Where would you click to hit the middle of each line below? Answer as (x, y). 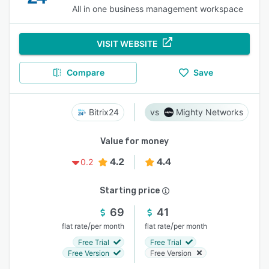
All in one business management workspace (158, 9)
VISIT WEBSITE (127, 44)
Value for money (134, 141)
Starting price (130, 191)
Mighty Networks (210, 112)
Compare (85, 72)
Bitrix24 (104, 112)
